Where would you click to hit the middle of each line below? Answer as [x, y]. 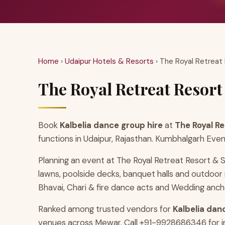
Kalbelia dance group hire [111, 125]
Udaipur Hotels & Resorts [109, 61]
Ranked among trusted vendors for [105, 209]
